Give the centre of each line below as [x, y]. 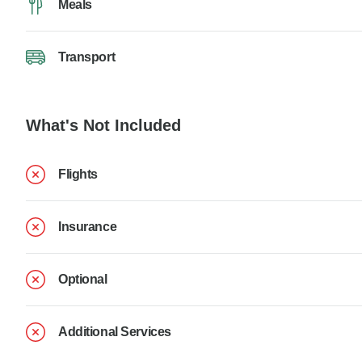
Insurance [88, 227]
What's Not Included [103, 125]
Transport [87, 57]
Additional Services [115, 332]
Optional [83, 280]
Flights [78, 175]
